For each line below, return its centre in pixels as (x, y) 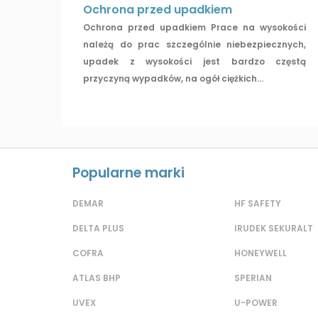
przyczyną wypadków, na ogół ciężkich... (174, 79)
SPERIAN (253, 278)
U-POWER (256, 303)
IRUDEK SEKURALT (274, 229)
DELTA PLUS (98, 229)
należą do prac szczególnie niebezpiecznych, (195, 45)
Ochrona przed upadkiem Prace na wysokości (195, 28)
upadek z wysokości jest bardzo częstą (195, 62)
